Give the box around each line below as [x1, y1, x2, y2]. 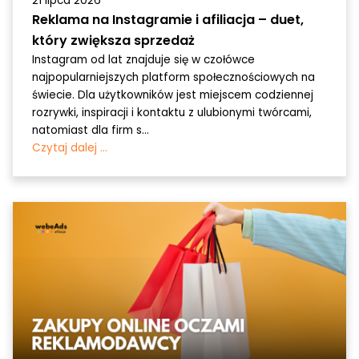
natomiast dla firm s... [32, 123, 149, 139]
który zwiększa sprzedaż [32, 31, 195, 50]
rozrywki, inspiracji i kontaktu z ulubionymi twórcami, [32, 105, 312, 121]
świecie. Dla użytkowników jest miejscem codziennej [32, 87, 313, 103]
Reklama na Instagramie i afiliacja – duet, [32, 10, 304, 30]
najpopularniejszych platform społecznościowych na [32, 70, 315, 86]
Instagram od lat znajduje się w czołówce [32, 52, 255, 68]
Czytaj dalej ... [32, 140, 107, 156]
